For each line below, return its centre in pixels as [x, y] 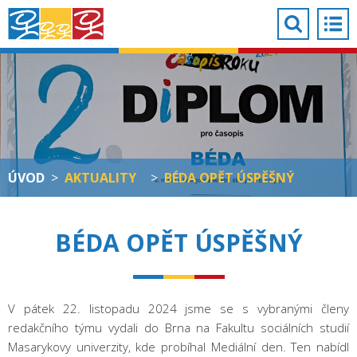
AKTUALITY [100, 178]
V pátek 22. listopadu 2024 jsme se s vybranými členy [178, 308]
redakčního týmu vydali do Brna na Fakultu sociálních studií [178, 328]
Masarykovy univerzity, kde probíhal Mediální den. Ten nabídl [178, 347]
